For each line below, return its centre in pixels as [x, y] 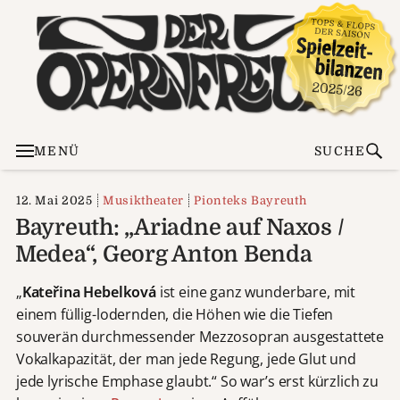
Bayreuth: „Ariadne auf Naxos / [179, 227]
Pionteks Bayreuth [250, 200]
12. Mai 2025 [54, 200]
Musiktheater [143, 200]
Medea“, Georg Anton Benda [163, 254]
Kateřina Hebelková [89, 292]
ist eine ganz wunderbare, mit [256, 292]
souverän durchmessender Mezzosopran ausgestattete [200, 336]
